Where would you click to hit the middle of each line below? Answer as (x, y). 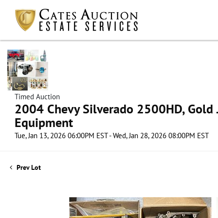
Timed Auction (37, 97)
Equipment (44, 122)
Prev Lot (28, 167)
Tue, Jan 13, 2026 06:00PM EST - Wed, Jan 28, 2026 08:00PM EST (112, 136)
